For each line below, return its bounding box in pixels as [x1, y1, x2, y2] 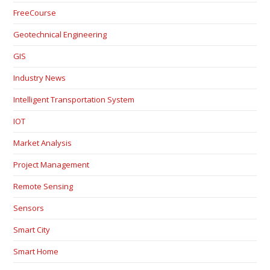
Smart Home [13, 245, 59, 257]
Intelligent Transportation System [13, 93, 135, 105]
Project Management [13, 159, 90, 170]
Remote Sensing [13, 180, 74, 192]
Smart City [13, 224, 51, 235]
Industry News [13, 72, 66, 83]
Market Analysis [13, 137, 72, 148]
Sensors [13, 202, 45, 213]
